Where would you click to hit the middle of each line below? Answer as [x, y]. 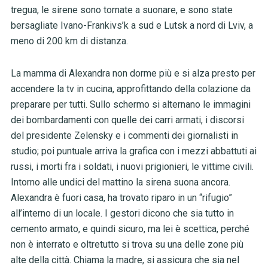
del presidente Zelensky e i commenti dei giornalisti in [124, 136]
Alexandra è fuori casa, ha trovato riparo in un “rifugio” [121, 198]
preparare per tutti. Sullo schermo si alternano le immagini [130, 105]
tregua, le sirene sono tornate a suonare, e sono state [121, 10]
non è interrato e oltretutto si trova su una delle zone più [127, 245]
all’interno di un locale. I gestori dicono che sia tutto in [122, 214]
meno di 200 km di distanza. [70, 41]
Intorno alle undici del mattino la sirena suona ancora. [120, 182]
